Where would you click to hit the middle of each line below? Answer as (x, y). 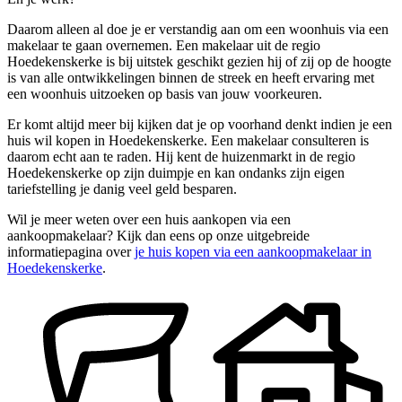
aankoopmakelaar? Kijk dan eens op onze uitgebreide (158, 236)
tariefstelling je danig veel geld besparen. (122, 189)
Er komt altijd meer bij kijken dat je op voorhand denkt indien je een (200, 125)
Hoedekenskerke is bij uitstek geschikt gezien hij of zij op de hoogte (199, 62)
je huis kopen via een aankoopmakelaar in (253, 252)
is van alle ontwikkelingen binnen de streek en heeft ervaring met (191, 78)
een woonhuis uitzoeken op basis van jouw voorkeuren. (165, 94)
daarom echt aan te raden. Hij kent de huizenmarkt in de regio (181, 157)
